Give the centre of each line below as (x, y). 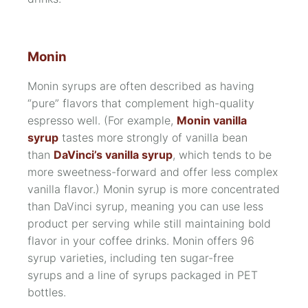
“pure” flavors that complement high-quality (141, 103)
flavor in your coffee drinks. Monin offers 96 (141, 241)
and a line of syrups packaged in (150, 275)
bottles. (47, 293)
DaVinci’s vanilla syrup (113, 155)
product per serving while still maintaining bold (149, 224)
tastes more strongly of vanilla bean (155, 138)
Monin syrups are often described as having (141, 86)
